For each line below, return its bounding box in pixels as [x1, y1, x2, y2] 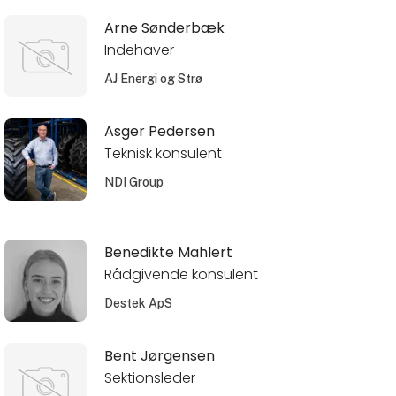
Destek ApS [103, 295, 172, 310]
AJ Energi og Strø [103, 71, 202, 86]
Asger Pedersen [103, 121, 215, 142]
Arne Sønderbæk [103, 17, 225, 38]
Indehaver [103, 39, 174, 60]
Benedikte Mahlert [103, 242, 232, 263]
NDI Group [103, 174, 164, 189]
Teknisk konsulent [103, 142, 222, 164]
